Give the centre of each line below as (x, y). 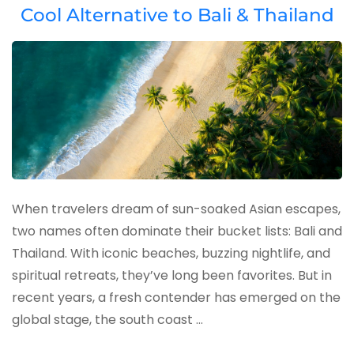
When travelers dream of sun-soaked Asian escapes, (176, 209)
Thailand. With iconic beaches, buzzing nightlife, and (171, 254)
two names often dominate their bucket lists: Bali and (177, 232)
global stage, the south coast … (107, 320)
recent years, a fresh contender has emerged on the (176, 298)
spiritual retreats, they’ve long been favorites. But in (172, 276)
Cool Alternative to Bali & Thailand (177, 15)
